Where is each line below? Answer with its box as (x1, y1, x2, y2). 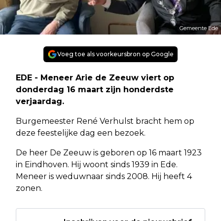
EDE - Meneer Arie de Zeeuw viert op (16, 73, 174, 82)
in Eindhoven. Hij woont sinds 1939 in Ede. (16, 159, 178, 169)
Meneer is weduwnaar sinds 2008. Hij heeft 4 (16, 171, 192, 181)
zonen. (16, 183, 42, 193)
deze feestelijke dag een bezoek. (16, 128, 146, 138)
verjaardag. (16, 96, 64, 106)
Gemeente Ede (180, 24, 218, 32)
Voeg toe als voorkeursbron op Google (57, 50, 174, 58)
